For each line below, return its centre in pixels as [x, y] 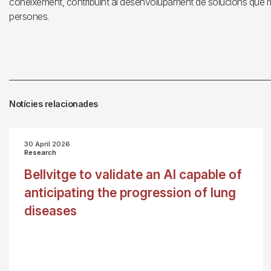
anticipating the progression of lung [130, 193]
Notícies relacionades [54, 104]
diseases [51, 211]
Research [40, 152]
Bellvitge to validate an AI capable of [133, 175]
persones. [29, 16]
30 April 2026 [47, 144]
